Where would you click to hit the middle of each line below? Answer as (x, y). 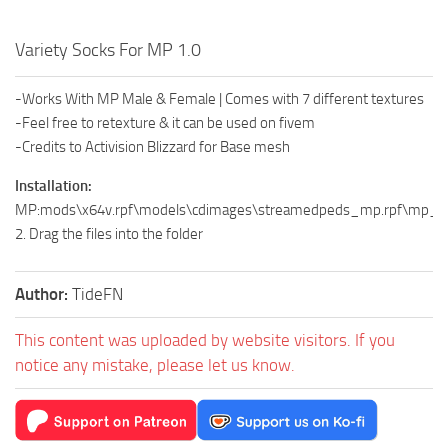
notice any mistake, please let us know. (155, 365)
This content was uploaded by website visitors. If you (205, 340)
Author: (43, 294)
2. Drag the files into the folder (109, 234)
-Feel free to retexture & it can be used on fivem (165, 123)
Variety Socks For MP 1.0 (108, 50)
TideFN (97, 294)
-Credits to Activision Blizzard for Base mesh (152, 147)
